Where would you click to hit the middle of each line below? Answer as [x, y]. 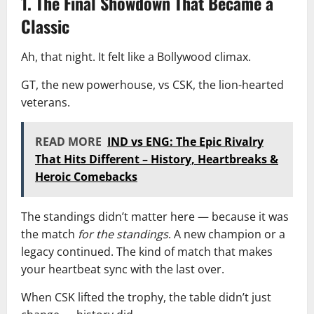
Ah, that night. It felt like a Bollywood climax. [136, 57]
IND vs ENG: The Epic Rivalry [185, 142]
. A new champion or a [227, 234]
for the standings [123, 234]
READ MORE [68, 142]
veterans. [46, 102]
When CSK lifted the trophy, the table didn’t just [146, 297]
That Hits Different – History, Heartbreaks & [157, 159]
